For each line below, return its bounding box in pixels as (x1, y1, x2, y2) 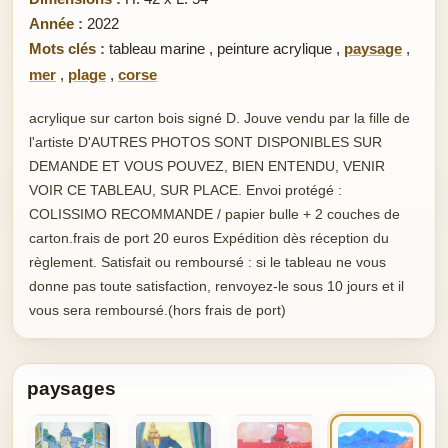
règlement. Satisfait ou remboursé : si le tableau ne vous (29, 254, 386, 271)
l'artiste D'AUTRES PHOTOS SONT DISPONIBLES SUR (29, 134, 382, 151)
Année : (29, 15, 83, 33)
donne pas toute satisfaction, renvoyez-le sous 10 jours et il (29, 278, 404, 295)
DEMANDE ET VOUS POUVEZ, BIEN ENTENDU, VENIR (29, 158, 385, 175)
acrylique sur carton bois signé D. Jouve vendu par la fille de (29, 110, 410, 127)
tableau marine (109, 40, 205, 58)
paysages (27, 378, 116, 400)
